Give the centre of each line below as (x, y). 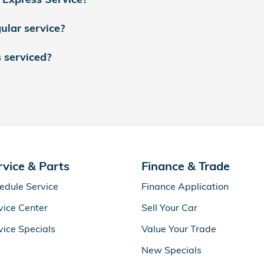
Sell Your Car (169, 207)
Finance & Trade (186, 166)
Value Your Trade (179, 228)
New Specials (171, 250)
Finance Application (185, 186)
